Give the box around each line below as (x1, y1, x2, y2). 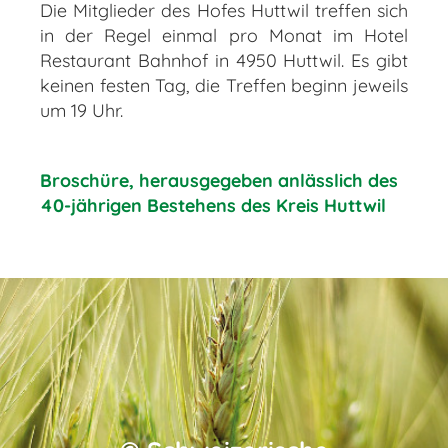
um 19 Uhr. (40, 98, 123, 122)
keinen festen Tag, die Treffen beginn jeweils (40, 73, 408, 97)
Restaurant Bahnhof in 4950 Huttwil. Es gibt (40, 48, 408, 72)
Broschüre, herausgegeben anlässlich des (40, 168, 398, 192)
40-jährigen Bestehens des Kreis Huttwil (40, 193, 386, 217)
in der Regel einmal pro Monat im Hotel (40, 23, 408, 47)
